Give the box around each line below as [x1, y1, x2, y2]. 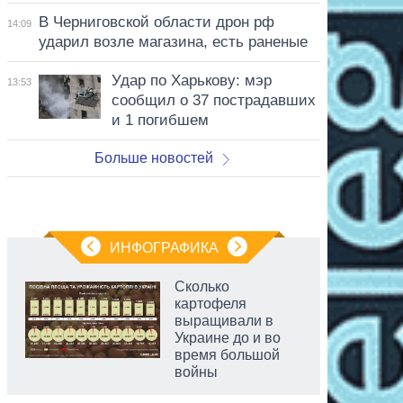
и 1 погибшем [111, 111, 209, 129]
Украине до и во [175, 329, 281, 345]
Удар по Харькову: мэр [111, 71, 272, 89]
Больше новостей [94, 149, 214, 166]
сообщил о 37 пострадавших [111, 91, 316, 109]
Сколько [175, 278, 229, 294]
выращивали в [175, 312, 273, 328]
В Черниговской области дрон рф [38, 13, 274, 31]
